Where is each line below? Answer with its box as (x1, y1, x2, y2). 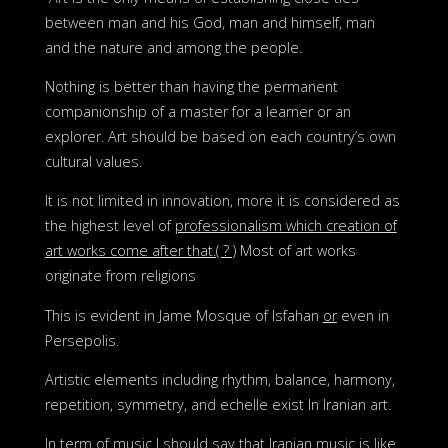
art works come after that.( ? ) (44, 241, 236, 261)
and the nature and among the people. (44, 37, 302, 57)
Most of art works (235, 241, 356, 261)
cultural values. (44, 151, 142, 171)
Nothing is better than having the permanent (44, 76, 338, 96)
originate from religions (44, 266, 196, 286)
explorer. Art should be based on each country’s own (44, 126, 396, 146)
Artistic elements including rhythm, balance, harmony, (44, 370, 395, 390)
